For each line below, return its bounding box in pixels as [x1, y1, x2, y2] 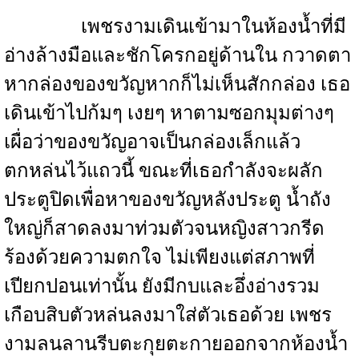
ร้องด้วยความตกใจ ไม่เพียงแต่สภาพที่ [4, 247, 315, 268]
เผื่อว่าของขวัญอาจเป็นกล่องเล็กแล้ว [4, 131, 301, 152]
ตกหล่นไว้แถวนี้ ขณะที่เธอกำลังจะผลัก [4, 160, 323, 181]
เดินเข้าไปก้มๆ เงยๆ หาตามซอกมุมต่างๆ [4, 103, 334, 123]
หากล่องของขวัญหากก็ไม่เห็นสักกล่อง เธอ [4, 74, 350, 95]
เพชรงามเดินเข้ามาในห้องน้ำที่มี [4, 16, 346, 37]
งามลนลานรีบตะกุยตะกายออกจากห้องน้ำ [4, 333, 348, 354]
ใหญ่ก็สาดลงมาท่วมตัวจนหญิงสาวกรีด [4, 218, 325, 239]
